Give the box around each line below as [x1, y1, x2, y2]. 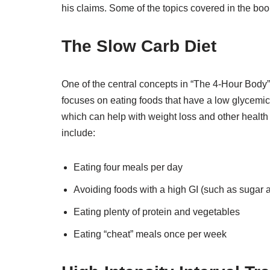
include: [61, 127, 95, 138]
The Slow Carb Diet [61, 36, 216, 55]
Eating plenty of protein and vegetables [74, 206, 240, 217]
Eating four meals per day [74, 162, 183, 172]
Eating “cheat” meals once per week [74, 228, 227, 239]
